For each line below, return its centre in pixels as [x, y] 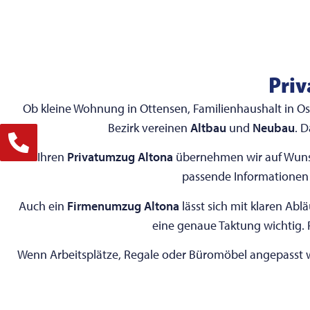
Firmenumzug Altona [123, 206]
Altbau [208, 127]
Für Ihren [42, 157]
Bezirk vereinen [149, 127]
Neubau [273, 127]
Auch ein [43, 206]
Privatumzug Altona [120, 157]
